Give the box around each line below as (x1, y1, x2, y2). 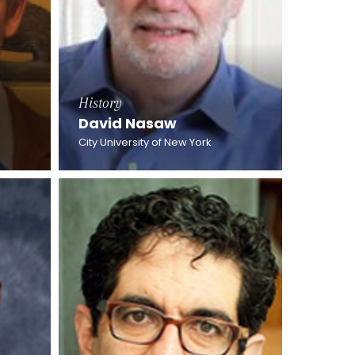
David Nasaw (78, 113, 177, 133)
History (78, 95, 122, 111)
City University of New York (78, 135, 212, 150)
